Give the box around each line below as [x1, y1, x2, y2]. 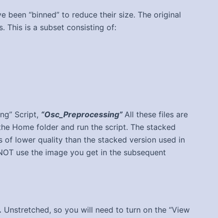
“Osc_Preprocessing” [41, 109, 125, 120]
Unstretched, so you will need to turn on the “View [1, 204, 190, 215]
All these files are [125, 109, 188, 120]
